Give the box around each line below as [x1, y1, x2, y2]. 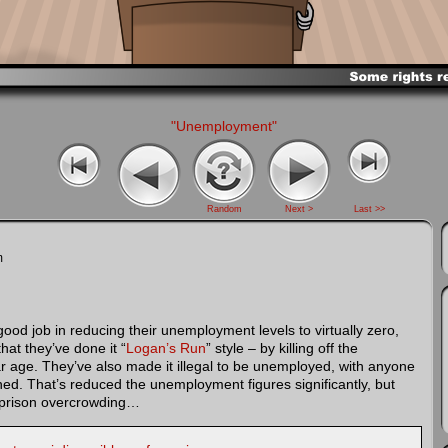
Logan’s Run [126, 340, 206, 356]
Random [206, 204, 242, 214]
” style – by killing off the [206, 340, 358, 356]
